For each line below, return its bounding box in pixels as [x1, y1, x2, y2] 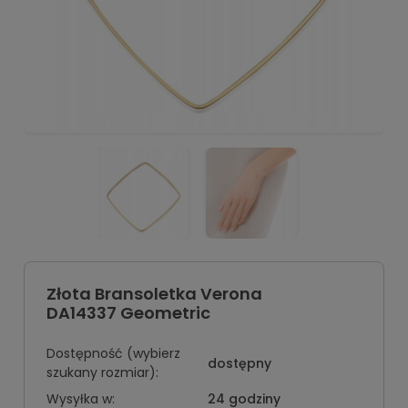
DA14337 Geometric [46, 301, 210, 324]
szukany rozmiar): [46, 363, 158, 382]
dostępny [207, 353, 271, 372]
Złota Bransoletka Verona [46, 282, 262, 305]
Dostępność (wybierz [46, 344, 180, 362]
